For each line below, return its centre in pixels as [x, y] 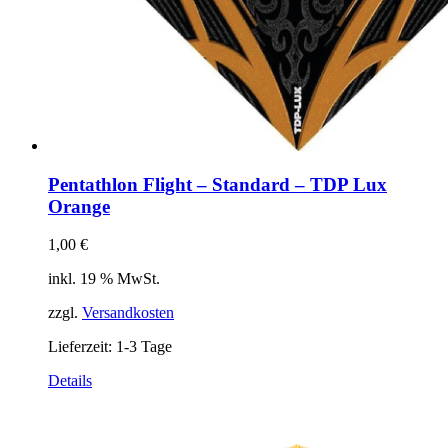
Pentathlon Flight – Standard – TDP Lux [217, 184]
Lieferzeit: [82, 347]
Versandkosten [128, 313]
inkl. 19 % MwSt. [104, 279]
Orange [79, 206]
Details [70, 381]
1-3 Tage [144, 347]
